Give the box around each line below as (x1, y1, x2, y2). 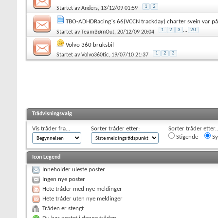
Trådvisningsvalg (32, 110, 72, 117)
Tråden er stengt (42, 205, 84, 212)
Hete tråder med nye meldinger (42, 185, 122, 192)
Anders (81, 5, 98, 11)
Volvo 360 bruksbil (66, 41, 114, 48)
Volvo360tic (81, 52, 109, 58)
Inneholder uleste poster (42, 166, 105, 173)
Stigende (175, 133, 198, 140)
